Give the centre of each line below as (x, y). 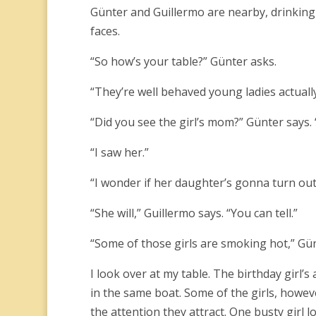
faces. (105, 31)
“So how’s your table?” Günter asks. (183, 61)
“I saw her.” (119, 152)
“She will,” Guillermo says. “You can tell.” (194, 213)
